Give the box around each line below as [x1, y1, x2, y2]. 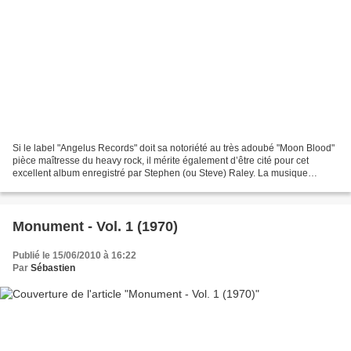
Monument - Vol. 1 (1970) [13, 219, 178, 235]
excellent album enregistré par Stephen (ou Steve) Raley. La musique [13, 168, 308, 179]
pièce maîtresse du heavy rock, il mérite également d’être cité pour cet [13, 155, 309, 167]
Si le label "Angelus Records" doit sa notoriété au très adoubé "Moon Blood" [13, 143, 335, 154]
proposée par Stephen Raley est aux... [13, 180, 175, 192]
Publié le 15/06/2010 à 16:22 [13, 250, 136, 262]
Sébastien [31, 262, 75, 274]
